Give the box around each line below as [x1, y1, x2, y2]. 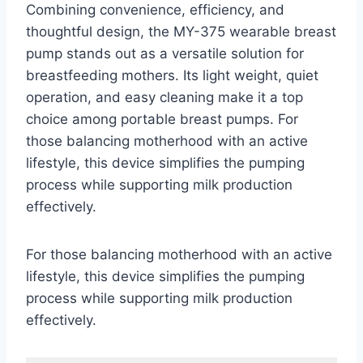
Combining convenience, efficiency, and [26, 2, 284, 19]
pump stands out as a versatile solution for [26, 45, 304, 62]
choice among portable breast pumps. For [26, 111, 298, 128]
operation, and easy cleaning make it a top [26, 89, 303, 106]
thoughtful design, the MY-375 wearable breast [26, 23, 336, 41]
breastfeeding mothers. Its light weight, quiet [26, 67, 318, 84]
